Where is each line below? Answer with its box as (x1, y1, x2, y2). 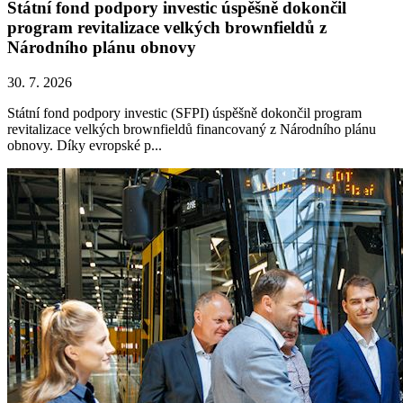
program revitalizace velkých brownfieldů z (7, 18, 327, 38)
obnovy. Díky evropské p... (7, 138, 162, 154)
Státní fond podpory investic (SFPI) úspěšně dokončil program (7, 105, 362, 121)
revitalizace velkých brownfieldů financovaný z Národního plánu (7, 121, 376, 138)
